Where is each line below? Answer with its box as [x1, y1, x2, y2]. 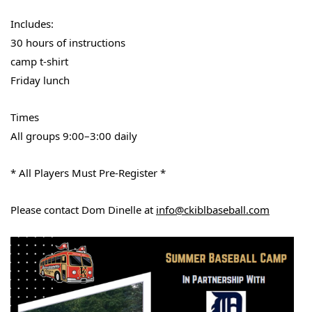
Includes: [10, 17, 54, 31]
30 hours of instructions [10, 36, 125, 49]
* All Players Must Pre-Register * [10, 166, 166, 180]
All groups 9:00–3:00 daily [10, 129, 137, 143]
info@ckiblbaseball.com [156, 203, 270, 217]
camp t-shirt [10, 54, 68, 68]
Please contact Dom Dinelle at [10, 203, 156, 217]
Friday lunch [10, 73, 70, 87]
